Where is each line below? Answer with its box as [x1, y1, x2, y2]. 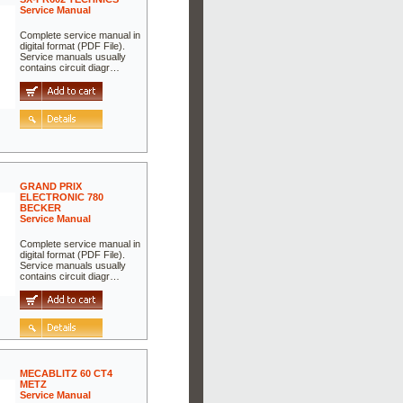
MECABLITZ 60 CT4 [20, 367, 113, 379]
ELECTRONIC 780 [20, 191, 104, 202]
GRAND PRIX [20, 180, 83, 192]
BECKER [20, 201, 62, 213]
